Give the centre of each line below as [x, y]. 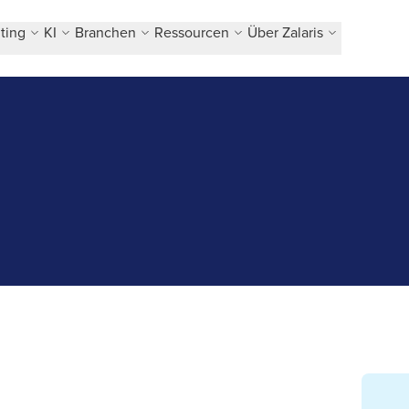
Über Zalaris [285, 33]
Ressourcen [192, 33]
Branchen [105, 33]
